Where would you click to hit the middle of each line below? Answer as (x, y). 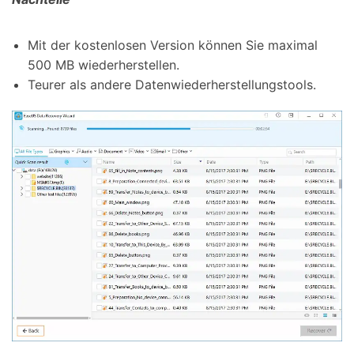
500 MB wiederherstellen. (104, 64)
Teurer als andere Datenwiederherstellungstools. (172, 84)
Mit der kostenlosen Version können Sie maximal (173, 45)
